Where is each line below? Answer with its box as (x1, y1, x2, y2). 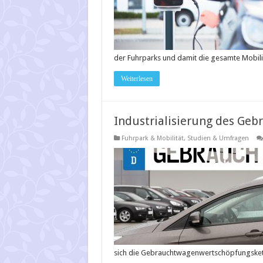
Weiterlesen (120, 75, 153, 83)
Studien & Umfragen (187, 134, 249, 143)
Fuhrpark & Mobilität (121, 134, 184, 143)
